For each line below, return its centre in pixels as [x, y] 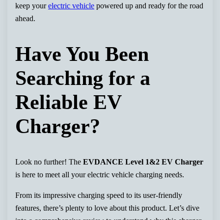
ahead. [26, 19]
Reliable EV [69, 102]
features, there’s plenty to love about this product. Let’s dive [108, 208]
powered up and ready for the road [149, 6]
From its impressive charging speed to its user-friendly [99, 195]
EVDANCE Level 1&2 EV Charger [143, 162]
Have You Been [82, 54]
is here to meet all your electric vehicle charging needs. [100, 174]
